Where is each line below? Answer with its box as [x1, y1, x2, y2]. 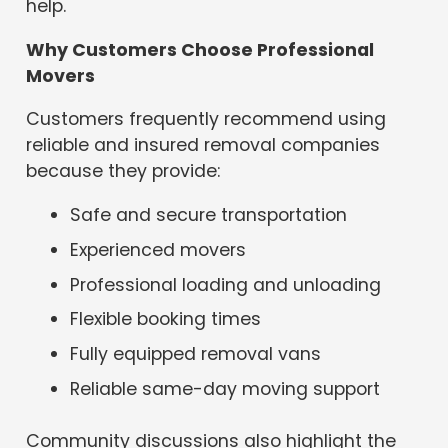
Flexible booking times [70, 307, 262, 332]
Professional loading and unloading [70, 272, 382, 297]
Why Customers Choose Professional [26, 37, 375, 62]
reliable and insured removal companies [26, 133, 381, 158]
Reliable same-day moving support [70, 377, 381, 402]
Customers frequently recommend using [26, 107, 387, 132]
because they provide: [26, 159, 221, 184]
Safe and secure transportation [70, 203, 348, 228]
